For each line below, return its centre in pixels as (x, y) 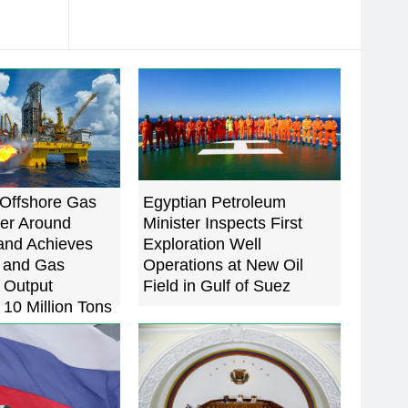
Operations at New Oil (223, 265)
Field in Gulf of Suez (217, 286)
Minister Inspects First (223, 223)
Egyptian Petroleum (214, 202)
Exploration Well (202, 244)
